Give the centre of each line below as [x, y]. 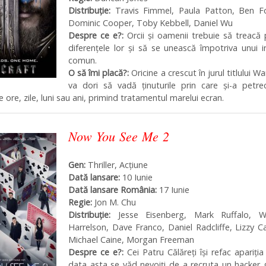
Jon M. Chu [115, 202]
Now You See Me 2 [119, 136]
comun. [83, 61]
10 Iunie [136, 177]
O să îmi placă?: [99, 73]
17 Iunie [173, 189]
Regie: [81, 202]
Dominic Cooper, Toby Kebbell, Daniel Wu [151, 23]
